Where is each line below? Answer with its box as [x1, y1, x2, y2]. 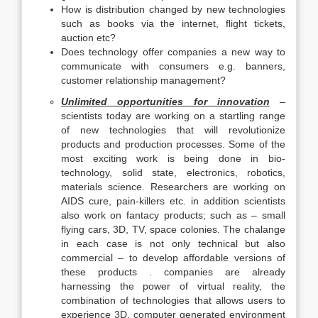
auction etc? [61, 32, 116, 43]
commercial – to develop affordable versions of [61, 252, 285, 263]
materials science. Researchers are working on [61, 181, 285, 192]
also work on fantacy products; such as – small [61, 209, 285, 221]
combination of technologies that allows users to [61, 295, 285, 306]
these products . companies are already [61, 266, 285, 278]
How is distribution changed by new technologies [61, 4, 285, 15]
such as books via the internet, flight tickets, [61, 18, 285, 29]
